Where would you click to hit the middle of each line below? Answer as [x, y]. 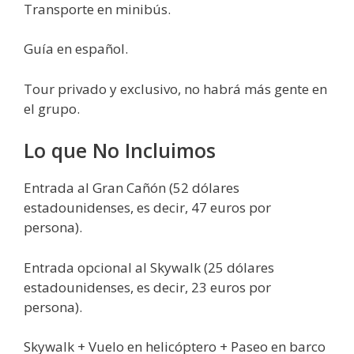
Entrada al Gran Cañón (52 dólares [132, 188]
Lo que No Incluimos [120, 150]
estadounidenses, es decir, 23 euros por [147, 287]
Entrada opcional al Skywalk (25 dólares [149, 267]
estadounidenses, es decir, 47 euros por [147, 207]
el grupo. [52, 108]
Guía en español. [76, 49]
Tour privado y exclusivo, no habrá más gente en [175, 88]
